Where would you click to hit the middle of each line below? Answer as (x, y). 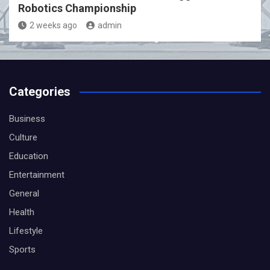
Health (22, 212)
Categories (40, 92)
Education (29, 156)
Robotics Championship (77, 8)
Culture (23, 138)
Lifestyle (26, 231)
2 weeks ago (53, 26)
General (24, 194)
